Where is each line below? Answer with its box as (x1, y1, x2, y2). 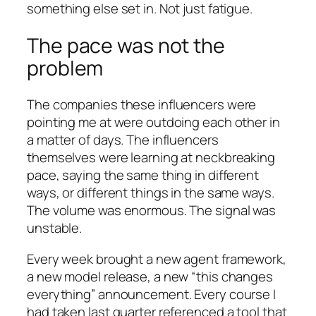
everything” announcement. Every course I (27, 284, 276, 303)
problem (27, 54, 104, 82)
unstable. (27, 219, 83, 238)
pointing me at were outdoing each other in (27, 113, 280, 132)
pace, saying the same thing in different (27, 166, 259, 185)
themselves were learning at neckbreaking (27, 148, 275, 167)
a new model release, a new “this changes (27, 267, 273, 286)
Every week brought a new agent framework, (27, 249, 286, 268)
